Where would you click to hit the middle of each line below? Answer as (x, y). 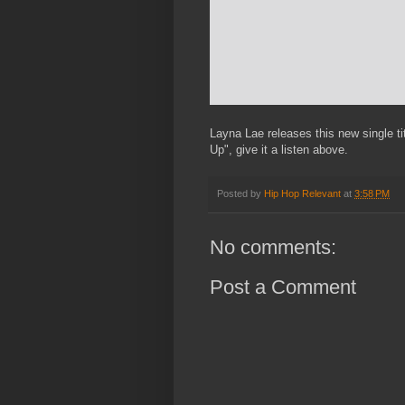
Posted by (240, 194)
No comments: (273, 248)
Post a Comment (283, 287)
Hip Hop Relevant (302, 194)
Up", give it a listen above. (279, 150)
